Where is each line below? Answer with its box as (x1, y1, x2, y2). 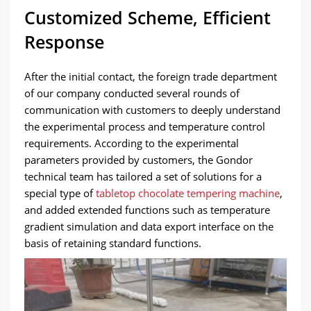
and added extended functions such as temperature (24, 202, 270, 217)
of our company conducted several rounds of (24, 85, 239, 100)
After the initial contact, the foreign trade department (24, 69, 277, 83)
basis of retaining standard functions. (24, 235, 201, 250)
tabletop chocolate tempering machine (96, 185, 280, 200)
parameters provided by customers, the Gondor (24, 152, 253, 167)
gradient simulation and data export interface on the (24, 219, 274, 233)
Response (24, 29, 104, 53)
